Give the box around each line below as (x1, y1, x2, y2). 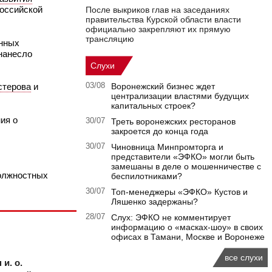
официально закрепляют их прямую (86, 24, 231, 35)
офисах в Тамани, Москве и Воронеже (111, 232, 265, 242)
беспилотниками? (111, 171, 182, 182)
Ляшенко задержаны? (111, 197, 198, 207)
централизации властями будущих (111, 91, 249, 101)
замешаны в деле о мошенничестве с (111, 161, 261, 172)
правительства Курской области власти (86, 15, 241, 25)
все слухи (225, 253, 263, 263)
